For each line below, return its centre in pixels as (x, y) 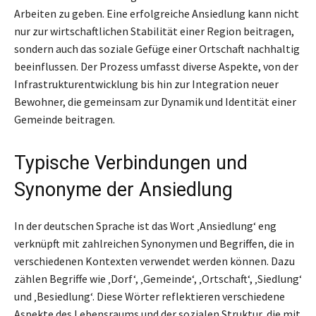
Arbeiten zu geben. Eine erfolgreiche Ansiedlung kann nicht (157, 13)
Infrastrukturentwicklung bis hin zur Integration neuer (146, 84)
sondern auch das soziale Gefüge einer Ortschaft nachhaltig (157, 48)
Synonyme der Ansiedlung (123, 189)
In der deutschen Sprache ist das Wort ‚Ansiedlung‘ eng (145, 225)
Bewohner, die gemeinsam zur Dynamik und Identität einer (155, 101)
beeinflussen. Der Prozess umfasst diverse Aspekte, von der (156, 66)
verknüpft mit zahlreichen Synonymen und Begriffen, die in (154, 243)
